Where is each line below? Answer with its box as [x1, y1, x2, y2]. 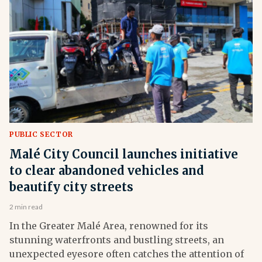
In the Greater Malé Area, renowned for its [9, 220, 208, 232]
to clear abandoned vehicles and [9, 163, 204, 178]
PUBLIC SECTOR [9, 130, 73, 139]
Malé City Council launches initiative [9, 147, 238, 162]
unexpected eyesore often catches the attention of [9, 248, 244, 260]
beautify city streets [9, 180, 133, 195]
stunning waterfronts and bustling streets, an [9, 234, 224, 246]
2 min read [9, 202, 43, 212]
